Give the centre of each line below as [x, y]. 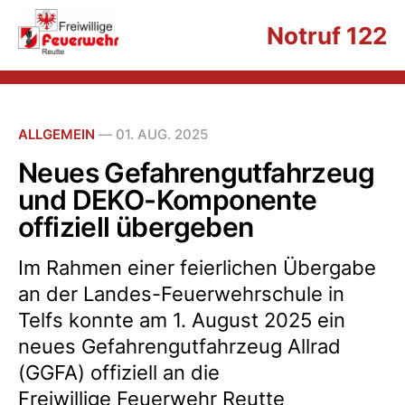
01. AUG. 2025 [162, 134]
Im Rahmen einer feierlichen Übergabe [197, 268]
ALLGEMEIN [57, 134]
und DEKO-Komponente [168, 200]
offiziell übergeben [136, 227]
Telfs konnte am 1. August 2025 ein [182, 320]
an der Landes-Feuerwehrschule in [181, 294]
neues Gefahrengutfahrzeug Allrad [179, 346]
